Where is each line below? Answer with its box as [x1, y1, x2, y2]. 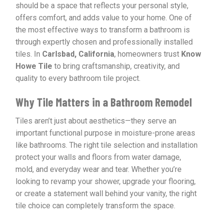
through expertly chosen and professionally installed [15, 37, 193, 47]
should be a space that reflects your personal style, [15, 1, 189, 11]
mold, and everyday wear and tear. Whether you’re [15, 165, 182, 174]
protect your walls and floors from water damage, [15, 153, 182, 162]
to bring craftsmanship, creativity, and [52, 62, 180, 71]
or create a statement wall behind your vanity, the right [15, 189, 197, 199]
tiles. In [15, 49, 43, 59]
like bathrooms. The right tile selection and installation [15, 140, 198, 150]
